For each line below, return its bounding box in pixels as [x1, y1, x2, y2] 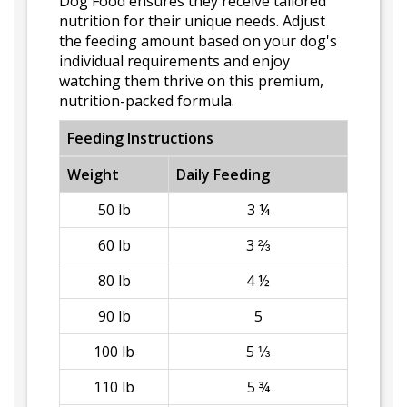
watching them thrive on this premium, [59, 71, 323, 91]
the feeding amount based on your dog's [59, 31, 337, 51]
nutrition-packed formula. [59, 91, 234, 111]
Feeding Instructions [67, 128, 213, 148]
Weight [67, 164, 119, 184]
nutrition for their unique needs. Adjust [59, 11, 325, 31]
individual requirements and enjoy [59, 51, 290, 71]
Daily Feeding [176, 164, 270, 184]
